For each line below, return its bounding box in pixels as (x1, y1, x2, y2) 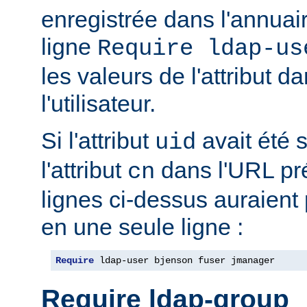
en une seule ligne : (41, 213, 243, 240)
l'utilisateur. (41, 90, 156, 116)
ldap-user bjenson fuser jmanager (94, 254, 275, 266)
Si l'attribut (41, 127, 155, 153)
